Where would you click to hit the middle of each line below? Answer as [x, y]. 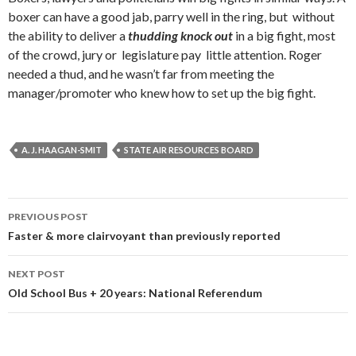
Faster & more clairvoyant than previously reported [144, 235]
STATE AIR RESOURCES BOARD [189, 149]
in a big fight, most [284, 35]
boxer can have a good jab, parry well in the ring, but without [172, 16]
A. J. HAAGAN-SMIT [62, 149]
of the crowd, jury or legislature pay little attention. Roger [166, 54]
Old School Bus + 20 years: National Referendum [135, 292]
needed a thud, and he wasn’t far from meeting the [141, 73]
